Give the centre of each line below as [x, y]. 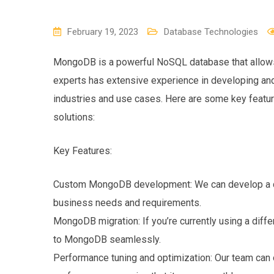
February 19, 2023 [103, 31]
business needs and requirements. [127, 202]
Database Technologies [211, 31]
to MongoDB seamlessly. [107, 239]
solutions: [74, 117]
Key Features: [83, 150]
